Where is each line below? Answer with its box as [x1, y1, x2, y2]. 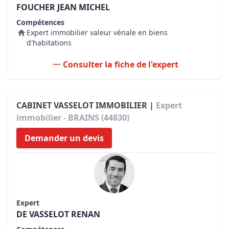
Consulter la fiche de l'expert [63, 59, 178, 70]
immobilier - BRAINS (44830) [16, 112, 129, 123]
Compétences [16, 17, 64, 27]
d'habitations [27, 38, 72, 48]
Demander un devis [25, 132, 104, 144]
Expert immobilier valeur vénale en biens [27, 28, 168, 37]
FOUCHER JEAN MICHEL [16, 2, 110, 13]
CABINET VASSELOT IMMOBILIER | [16, 100, 156, 111]
